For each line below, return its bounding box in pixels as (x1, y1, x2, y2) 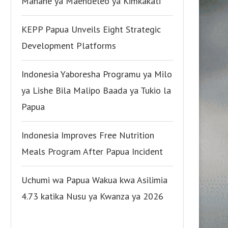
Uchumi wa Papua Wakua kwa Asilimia (21, 174, 167, 186)
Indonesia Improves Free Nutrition (21, 129, 154, 141)
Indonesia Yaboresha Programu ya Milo (21, 68, 172, 80)
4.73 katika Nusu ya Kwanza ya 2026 (21, 190, 163, 202)
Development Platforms (21, 39, 116, 51)
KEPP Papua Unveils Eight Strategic (21, 23, 161, 35)
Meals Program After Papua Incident (21, 145, 163, 157)
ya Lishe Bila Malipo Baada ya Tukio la (21, 84, 171, 96)
